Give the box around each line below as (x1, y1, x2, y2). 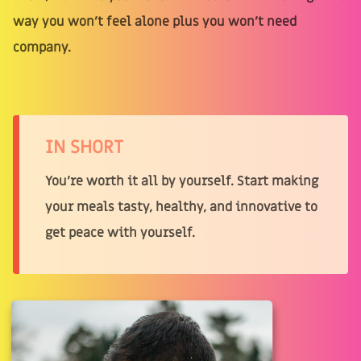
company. (13, 38, 71, 56)
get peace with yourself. (45, 223, 195, 242)
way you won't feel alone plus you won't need (13, 12, 297, 31)
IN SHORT (45, 135, 123, 160)
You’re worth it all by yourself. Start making (45, 172, 318, 190)
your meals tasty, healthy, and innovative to (45, 197, 317, 216)
